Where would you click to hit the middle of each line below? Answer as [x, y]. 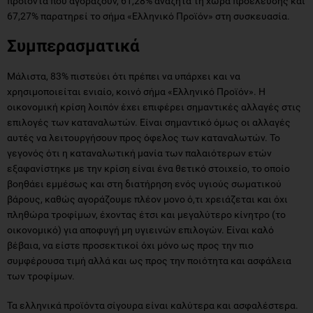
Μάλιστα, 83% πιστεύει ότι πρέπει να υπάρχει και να [124, 76]
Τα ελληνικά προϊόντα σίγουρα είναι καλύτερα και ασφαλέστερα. [153, 305]
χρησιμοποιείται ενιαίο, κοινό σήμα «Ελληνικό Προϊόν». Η [136, 91]
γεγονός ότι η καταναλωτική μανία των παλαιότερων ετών [139, 153]
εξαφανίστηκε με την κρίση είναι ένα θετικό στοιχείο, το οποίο [148, 168]
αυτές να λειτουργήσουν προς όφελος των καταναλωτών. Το [144, 137]
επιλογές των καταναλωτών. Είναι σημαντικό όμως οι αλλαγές [149, 122]
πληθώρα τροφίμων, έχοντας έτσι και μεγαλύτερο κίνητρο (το [146, 214]
